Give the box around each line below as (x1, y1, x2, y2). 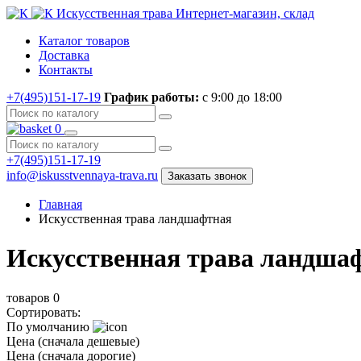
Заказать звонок (168, 170, 247, 182)
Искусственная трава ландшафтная (39, 212, 231, 226)
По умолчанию (6, 319, 93, 334)
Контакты (39, 63, 93, 77)
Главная (39, 197, 82, 211)
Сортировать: (6, 305, 81, 319)
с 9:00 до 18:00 (199, 90, 282, 104)
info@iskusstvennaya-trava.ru (6, 168, 158, 182)
